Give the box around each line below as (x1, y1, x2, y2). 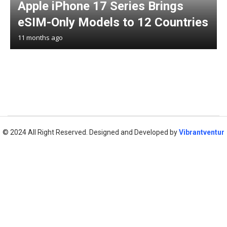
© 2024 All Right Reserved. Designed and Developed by (3, 128, 179, 136)
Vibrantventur (179, 128, 224, 136)
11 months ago (18, 33, 63, 42)
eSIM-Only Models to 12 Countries (18, 15, 208, 29)
